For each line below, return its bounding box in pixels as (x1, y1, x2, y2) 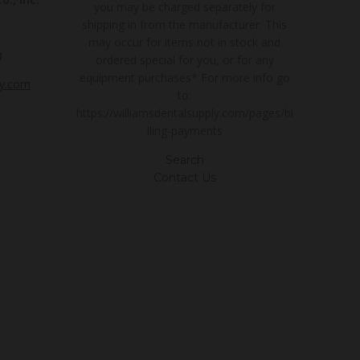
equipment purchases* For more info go (79, 69, 290, 85)
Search (165, 152, 204, 167)
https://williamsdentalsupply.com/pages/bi (76, 104, 293, 121)
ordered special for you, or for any (95, 51, 274, 67)
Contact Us (153, 170, 216, 185)
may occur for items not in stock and (88, 34, 281, 50)
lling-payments (146, 122, 223, 138)
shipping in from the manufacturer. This (82, 16, 288, 32)
